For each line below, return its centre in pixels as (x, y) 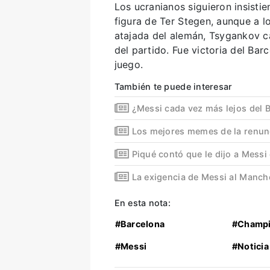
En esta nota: (142, 203)
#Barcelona (140, 224)
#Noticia (250, 246)
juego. (129, 65)
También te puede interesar (173, 87)
